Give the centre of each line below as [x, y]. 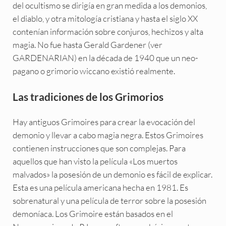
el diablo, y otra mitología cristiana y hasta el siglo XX [105, 18]
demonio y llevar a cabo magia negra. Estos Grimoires [108, 135]
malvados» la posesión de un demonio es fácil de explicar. [112, 175]
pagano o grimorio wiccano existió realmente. [94, 71]
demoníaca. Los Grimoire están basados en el [93, 214]
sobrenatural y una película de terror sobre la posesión [109, 201]
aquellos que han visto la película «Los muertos [95, 161]
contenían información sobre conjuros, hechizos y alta [108, 32]
